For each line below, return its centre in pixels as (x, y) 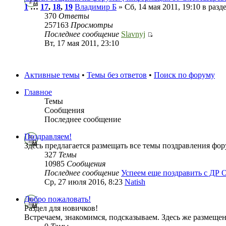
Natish (135, 182)
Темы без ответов (117, 75)
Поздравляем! (48, 137)
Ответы (74, 16)
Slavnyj (133, 34)
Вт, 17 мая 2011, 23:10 (82, 43)
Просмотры (92, 25)
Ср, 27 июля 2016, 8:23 (84, 182)
